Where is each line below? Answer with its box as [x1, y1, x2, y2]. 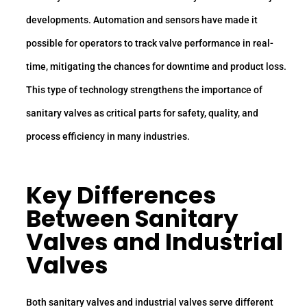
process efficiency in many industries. [26, 131, 190, 143]
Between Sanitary [26, 201, 238, 235]
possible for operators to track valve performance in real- [26, 38, 273, 49]
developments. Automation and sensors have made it [26, 14, 258, 26]
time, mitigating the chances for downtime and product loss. [26, 61, 286, 73]
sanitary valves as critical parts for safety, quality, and [26, 108, 258, 119]
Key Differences [26, 178, 217, 212]
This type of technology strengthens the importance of [26, 84, 262, 96]
